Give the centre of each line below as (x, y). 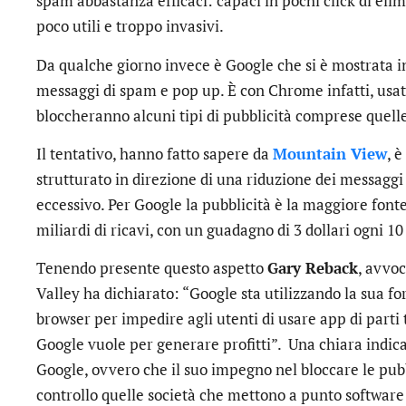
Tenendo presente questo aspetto (152, 268)
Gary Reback (313, 268)
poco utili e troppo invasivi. (130, 26)
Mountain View (330, 153)
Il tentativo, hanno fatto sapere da (155, 153)
